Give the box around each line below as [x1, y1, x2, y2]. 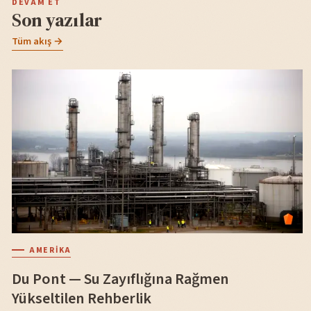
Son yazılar [12, 6, 103, 33]
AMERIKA [30, 244, 72, 257]
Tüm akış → [12, 34, 63, 49]
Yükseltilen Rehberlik [12, 287, 151, 310]
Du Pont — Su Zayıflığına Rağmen [12, 267, 229, 290]
